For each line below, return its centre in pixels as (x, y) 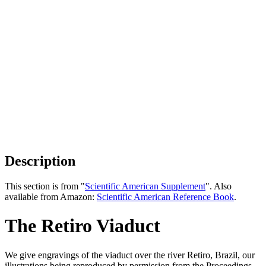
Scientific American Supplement (145, 186)
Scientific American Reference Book (165, 197)
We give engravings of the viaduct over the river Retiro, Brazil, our (130, 255)
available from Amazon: (51, 197)
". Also (218, 186)
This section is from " (45, 186)
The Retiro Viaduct (83, 226)
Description (40, 161)
